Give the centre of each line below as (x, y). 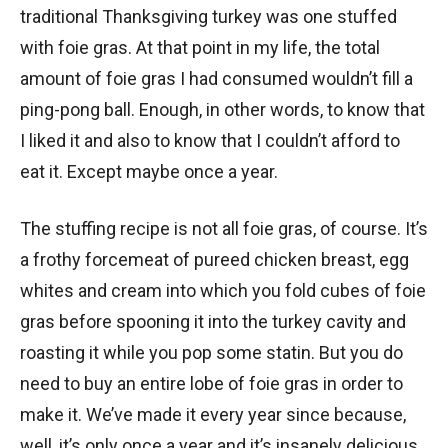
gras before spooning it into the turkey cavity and (213, 322)
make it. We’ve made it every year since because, (213, 415)
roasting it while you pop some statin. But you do (211, 353)
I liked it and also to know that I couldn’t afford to (210, 141)
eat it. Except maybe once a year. (149, 172)
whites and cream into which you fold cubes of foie (223, 291)
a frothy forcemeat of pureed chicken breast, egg (214, 260)
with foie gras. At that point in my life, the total (200, 48)
